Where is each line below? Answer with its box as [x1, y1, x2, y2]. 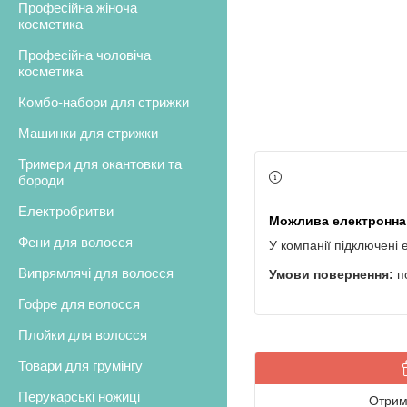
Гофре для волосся [18, 296, 140, 313]
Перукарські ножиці [18, 389, 140, 405]
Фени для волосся [18, 234, 133, 251]
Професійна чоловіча [18, 47, 151, 64]
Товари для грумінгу [18, 358, 143, 374]
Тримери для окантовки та [18, 156, 182, 173]
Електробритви [18, 203, 114, 220]
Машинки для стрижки [18, 125, 158, 142]
